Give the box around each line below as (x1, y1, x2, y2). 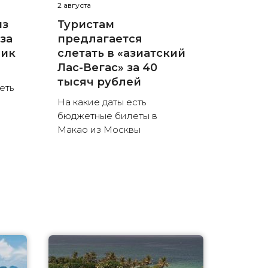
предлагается (57, 32, 142, 46)
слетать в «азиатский (57, 47, 185, 60)
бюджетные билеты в (57, 110, 157, 122)
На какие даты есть (57, 96, 146, 108)
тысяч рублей (57, 75, 141, 89)
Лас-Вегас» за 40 (57, 61, 157, 75)
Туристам (57, 18, 114, 32)
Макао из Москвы (57, 124, 141, 136)
